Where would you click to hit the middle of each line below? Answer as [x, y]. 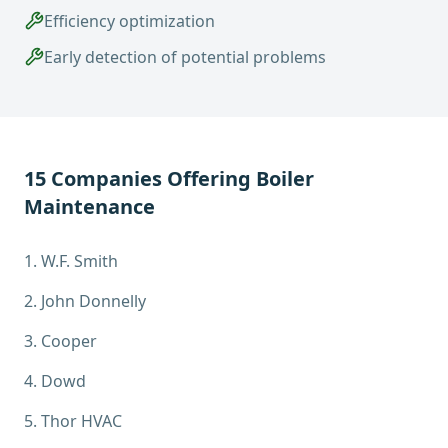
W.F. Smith [79, 261]
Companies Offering [151, 178]
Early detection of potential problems [185, 57]
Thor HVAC [81, 421]
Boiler [285, 178]
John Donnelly [93, 301]
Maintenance [89, 206]
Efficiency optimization [129, 21]
